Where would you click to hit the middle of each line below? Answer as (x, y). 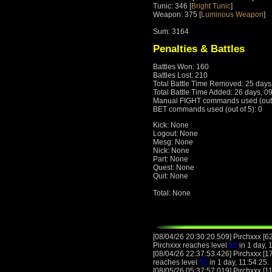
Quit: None (171, 176)
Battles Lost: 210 (180, 76)
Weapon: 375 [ (177, 15)
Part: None (171, 159)
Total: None (172, 193)
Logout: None (175, 134)
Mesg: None (173, 142)
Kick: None (171, 125)
